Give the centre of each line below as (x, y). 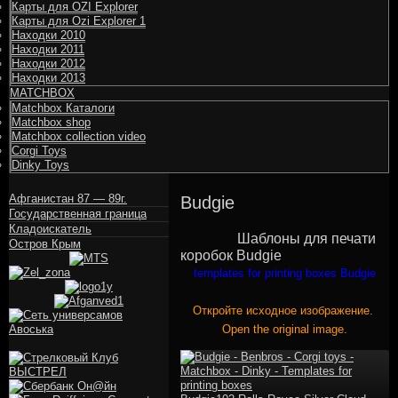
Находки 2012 (48, 64)
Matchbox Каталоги (63, 108)
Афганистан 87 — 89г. (68, 199)
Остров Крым (45, 244)
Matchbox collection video (79, 136)
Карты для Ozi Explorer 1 (79, 21)
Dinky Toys (40, 165)
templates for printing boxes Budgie (285, 273)
